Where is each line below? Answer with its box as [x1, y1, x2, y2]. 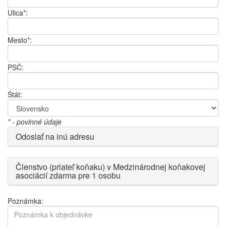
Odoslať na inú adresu [16, 130, 94, 142]
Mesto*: [8, 34, 32, 45]
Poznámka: [8, 195, 43, 206]
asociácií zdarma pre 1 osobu [16, 169, 121, 181]
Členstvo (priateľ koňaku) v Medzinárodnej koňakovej [16, 160, 205, 173]
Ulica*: [8, 7, 28, 18]
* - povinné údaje [8, 116, 62, 127]
